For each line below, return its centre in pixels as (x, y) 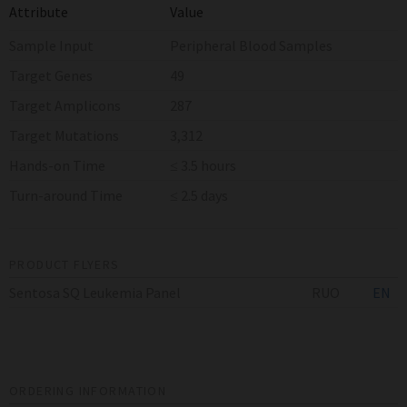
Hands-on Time (57, 165)
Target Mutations (64, 135)
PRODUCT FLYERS (65, 264)
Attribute (39, 11)
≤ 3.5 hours (203, 165)
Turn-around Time (66, 195)
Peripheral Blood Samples (251, 45)
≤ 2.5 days (199, 195)
